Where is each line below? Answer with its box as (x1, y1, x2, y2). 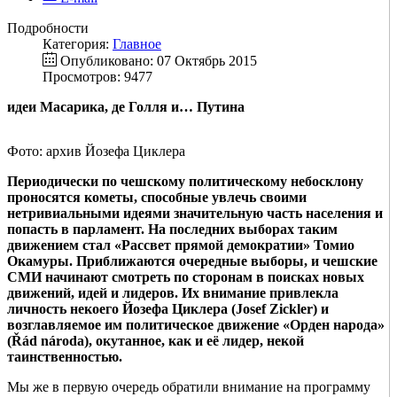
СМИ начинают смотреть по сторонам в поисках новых (7, 269, 364, 285)
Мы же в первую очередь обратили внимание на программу (7, 379, 370, 395)
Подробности (7, 20, 89, 36)
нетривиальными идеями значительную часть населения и (7, 206, 383, 222)
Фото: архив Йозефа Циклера (7, 144, 185, 160)
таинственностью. (7, 349, 122, 365)
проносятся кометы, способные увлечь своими (7, 190, 307, 206)
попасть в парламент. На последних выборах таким (7, 222, 338, 237)
